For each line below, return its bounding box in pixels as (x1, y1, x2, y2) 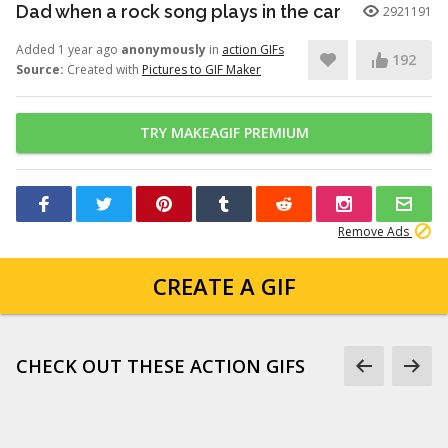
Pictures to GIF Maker (142, 61, 261, 78)
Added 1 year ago (16, 41, 121, 58)
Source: (16, 61, 64, 78)
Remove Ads (338, 223, 412, 240)
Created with (64, 61, 142, 78)
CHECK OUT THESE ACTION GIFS (16, 354, 305, 378)
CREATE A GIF (152, 271, 296, 301)
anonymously (121, 41, 206, 58)
